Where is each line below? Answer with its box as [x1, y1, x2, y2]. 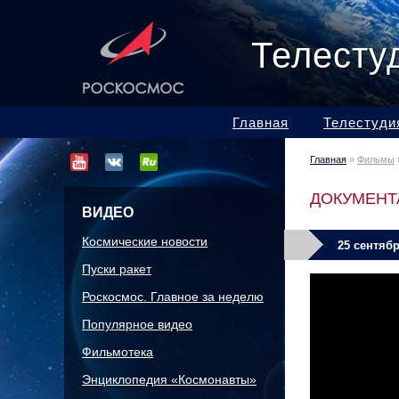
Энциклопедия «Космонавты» [82, 372, 256, 387]
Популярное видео [82, 317, 192, 331]
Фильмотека [82, 345, 153, 359]
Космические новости [82, 234, 208, 248]
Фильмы [357, 154, 395, 165]
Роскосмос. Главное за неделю [82, 289, 264, 304]
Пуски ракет [82, 262, 151, 276]
